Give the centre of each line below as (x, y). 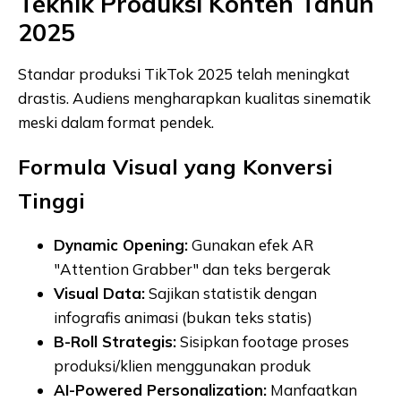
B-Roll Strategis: (115, 341)
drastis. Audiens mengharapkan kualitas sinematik (194, 98)
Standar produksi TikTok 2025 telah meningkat (184, 73)
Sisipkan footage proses (263, 341)
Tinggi (51, 200)
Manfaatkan (312, 389)
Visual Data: (99, 293)
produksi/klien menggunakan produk (182, 365)
